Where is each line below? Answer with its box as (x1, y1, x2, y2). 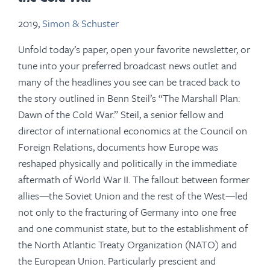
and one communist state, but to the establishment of (18, 221, 248, 236)
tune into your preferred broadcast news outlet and (18, 58, 237, 74)
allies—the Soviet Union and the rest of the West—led (18, 188, 248, 204)
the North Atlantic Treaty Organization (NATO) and (18, 237, 237, 253)
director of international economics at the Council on (18, 123, 247, 139)
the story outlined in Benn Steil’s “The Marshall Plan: (18, 90, 240, 106)
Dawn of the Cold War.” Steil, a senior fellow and (18, 107, 224, 122)
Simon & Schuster (42, 16, 119, 31)
